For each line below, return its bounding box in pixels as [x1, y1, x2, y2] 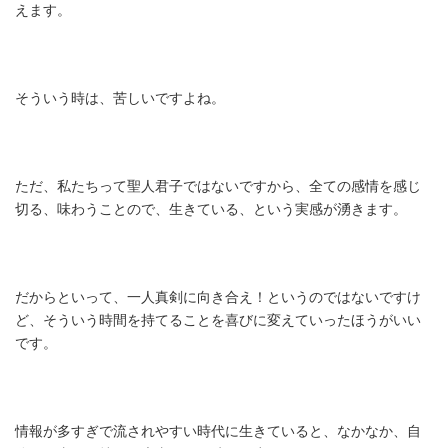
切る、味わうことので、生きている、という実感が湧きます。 [15, 202, 407, 217]
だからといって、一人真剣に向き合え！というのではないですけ [15, 290, 421, 305]
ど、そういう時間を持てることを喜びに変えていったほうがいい [15, 313, 421, 328]
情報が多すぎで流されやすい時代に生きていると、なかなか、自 [15, 424, 421, 439]
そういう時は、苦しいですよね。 [15, 91, 225, 106]
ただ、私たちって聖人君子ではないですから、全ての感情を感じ [15, 179, 421, 194]
